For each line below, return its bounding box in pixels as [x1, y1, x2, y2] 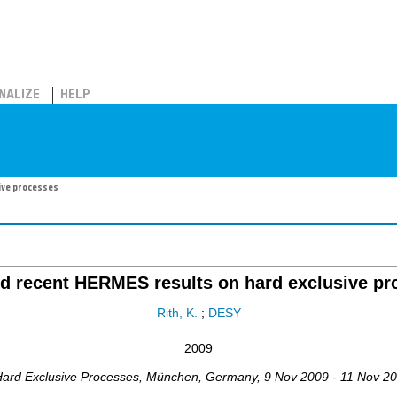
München [146, 370, 198, 384]
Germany [206, 370, 257, 384]
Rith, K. [156, 307, 198, 321]
